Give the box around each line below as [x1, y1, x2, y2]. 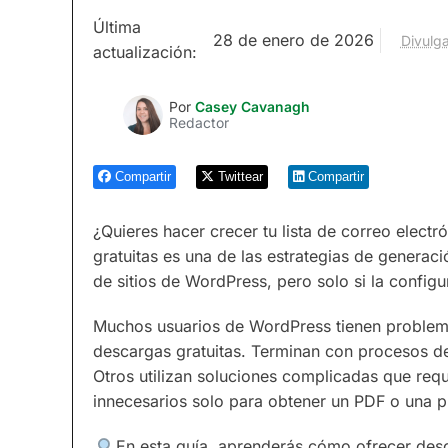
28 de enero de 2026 [213, 29, 374, 50]
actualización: [93, 42, 197, 62]
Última [93, 17, 141, 37]
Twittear [218, 169, 263, 184]
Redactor [169, 115, 229, 131]
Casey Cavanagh [195, 99, 310, 115]
